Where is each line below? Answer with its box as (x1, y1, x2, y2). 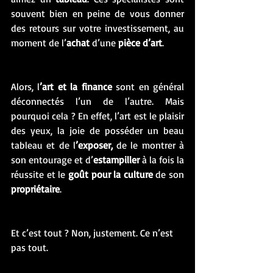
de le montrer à (112, 139, 185, 151)
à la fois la (140, 154, 184, 166)
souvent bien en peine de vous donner (11, 7, 184, 19)
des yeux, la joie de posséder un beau (11, 124, 184, 136)
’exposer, (75, 139, 113, 151)
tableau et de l (11, 139, 76, 151)
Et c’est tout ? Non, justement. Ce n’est (11, 227, 175, 239)
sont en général (112, 80, 185, 93)
